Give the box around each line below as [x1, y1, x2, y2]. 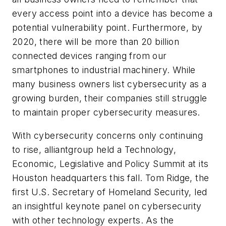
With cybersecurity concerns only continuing [12, 130, 203, 141]
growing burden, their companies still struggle [12, 93, 207, 104]
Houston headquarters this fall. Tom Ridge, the [12, 172, 209, 183]
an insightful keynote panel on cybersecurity [12, 200, 202, 211]
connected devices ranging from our [12, 50, 167, 62]
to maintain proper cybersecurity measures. [12, 107, 200, 118]
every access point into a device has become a [12, 8, 212, 19]
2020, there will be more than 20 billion [12, 36, 179, 47]
